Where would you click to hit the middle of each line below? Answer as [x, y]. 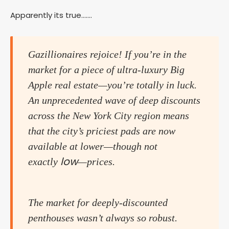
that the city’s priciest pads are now [102, 131]
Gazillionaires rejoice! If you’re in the [107, 54]
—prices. [96, 162]
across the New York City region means [109, 116]
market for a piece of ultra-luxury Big [106, 70]
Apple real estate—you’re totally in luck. [112, 85]
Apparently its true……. [51, 15]
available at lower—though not [93, 146]
